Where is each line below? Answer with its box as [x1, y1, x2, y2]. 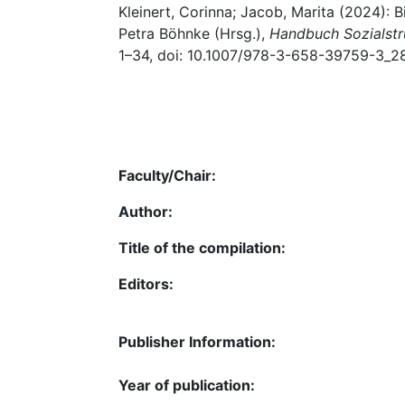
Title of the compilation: [118, 238, 286, 257]
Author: [118, 202, 173, 221]
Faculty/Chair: [118, 165, 216, 184]
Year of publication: [118, 375, 255, 394]
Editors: [118, 274, 174, 293]
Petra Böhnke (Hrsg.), [118, 24, 269, 42]
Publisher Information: [118, 332, 276, 351]
